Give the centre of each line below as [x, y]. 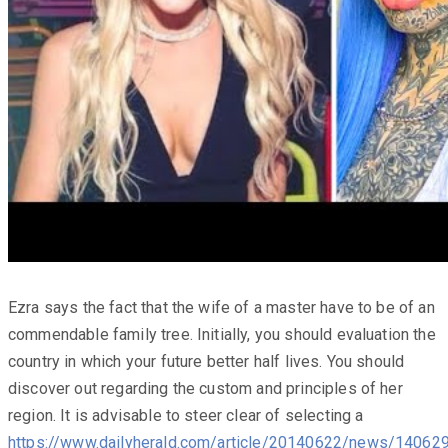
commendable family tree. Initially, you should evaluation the [222, 334]
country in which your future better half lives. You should [206, 361]
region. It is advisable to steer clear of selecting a [186, 415]
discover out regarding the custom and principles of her [205, 388]
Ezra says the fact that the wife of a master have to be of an [221, 307]
